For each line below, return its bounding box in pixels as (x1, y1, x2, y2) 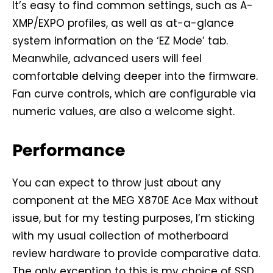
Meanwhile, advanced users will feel (12, 51, 202, 66)
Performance (12, 139, 125, 162)
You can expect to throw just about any (12, 175, 221, 191)
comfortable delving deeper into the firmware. (12, 69, 258, 84)
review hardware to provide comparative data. (12, 246, 260, 261)
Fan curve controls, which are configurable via (12, 87, 256, 102)
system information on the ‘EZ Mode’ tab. (12, 34, 228, 49)
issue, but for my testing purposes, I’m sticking (12, 211, 255, 226)
